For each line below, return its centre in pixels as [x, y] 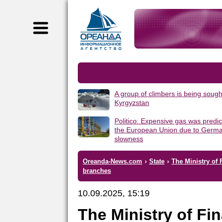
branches [97, 170]
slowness [129, 139]
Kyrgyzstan [132, 103]
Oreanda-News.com [112, 161]
